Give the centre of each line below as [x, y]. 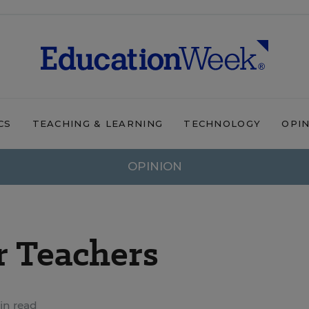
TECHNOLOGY [222, 123]
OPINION [154, 166]
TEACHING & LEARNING [98, 123]
